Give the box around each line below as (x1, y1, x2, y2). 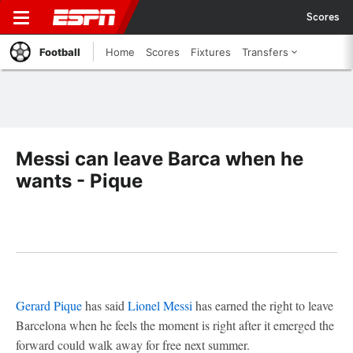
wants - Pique (16, 169, 143, 192)
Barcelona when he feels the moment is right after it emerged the (16, 317, 334, 333)
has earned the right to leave (192, 297, 333, 314)
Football (39, 46, 80, 58)
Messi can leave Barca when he (16, 147, 303, 170)
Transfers (242, 46, 288, 58)
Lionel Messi (128, 297, 192, 314)
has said (82, 297, 128, 314)
